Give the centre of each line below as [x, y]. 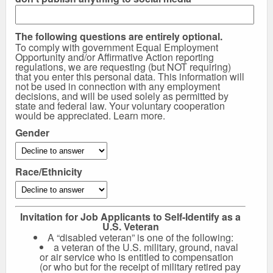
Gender [32, 133]
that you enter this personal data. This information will [130, 77]
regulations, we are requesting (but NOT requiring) [123, 67]
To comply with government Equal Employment [117, 48]
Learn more [138, 116]
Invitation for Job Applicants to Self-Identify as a [131, 217]
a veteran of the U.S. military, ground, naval [146, 247]
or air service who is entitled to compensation [136, 257]
